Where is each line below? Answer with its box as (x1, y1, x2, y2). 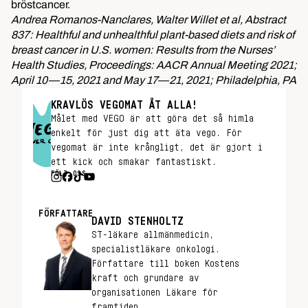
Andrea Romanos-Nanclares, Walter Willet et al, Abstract (11, 14, 286, 25)
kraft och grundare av (91, 274, 199, 283)
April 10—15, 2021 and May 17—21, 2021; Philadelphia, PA (11, 74, 296, 86)
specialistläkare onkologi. (91, 245, 225, 254)
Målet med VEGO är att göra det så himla (50, 114, 254, 124)
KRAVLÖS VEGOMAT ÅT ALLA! (50, 100, 197, 111)
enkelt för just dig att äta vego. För (50, 129, 242, 138)
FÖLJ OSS (50, 170, 87, 177)
